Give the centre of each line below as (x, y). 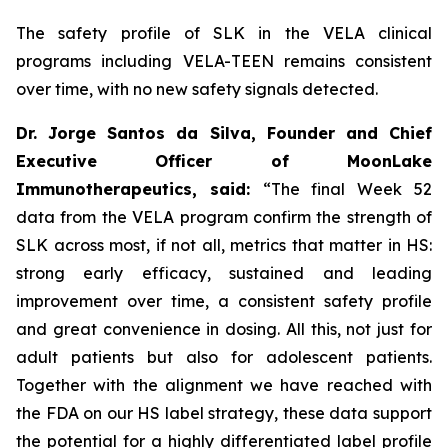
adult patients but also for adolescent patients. (224, 357)
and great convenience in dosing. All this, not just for (224, 329)
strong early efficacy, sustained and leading (224, 273)
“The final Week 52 (347, 189)
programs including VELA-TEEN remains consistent (224, 61)
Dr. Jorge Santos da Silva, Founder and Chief (224, 133)
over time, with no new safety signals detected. (197, 89)
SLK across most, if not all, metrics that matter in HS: (224, 245)
